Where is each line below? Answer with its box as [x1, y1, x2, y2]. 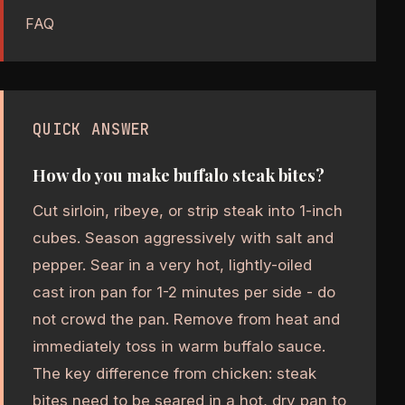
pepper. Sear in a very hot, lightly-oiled [33, 256, 312, 275]
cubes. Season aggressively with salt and [33, 229, 334, 248]
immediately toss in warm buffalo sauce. [33, 337, 325, 356]
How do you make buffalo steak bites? [33, 164, 325, 187]
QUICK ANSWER [33, 118, 151, 139]
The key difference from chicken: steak [33, 364, 316, 383]
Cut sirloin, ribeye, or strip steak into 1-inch [33, 202, 343, 221]
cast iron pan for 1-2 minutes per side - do [33, 283, 335, 302]
